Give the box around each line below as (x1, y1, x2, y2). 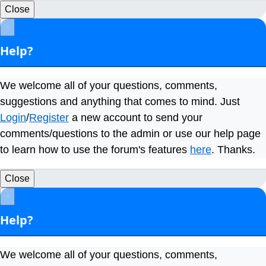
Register (29, 112, 69, 123)
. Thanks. (211, 144, 255, 156)
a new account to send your (69, 112, 202, 123)
